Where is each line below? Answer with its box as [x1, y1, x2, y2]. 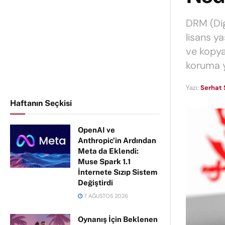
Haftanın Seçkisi [10, 98, 72, 108]
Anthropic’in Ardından [78, 136, 156, 145]
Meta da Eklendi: [78, 147, 139, 155]
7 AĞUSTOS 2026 [82, 192, 128, 199]
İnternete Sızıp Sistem [78, 168, 157, 176]
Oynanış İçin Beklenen [78, 215, 158, 223]
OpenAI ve [78, 126, 115, 134]
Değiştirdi [78, 178, 113, 187]
